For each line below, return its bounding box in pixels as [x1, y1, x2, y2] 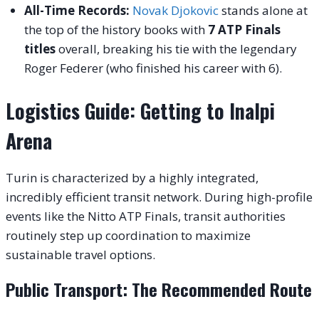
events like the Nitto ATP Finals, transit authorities [6, 207, 286, 224]
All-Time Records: [23, 2, 130, 19]
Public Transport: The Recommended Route [6, 276, 312, 302]
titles [23, 41, 56, 58]
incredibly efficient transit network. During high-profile [6, 188, 313, 205]
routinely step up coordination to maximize [6, 226, 251, 244]
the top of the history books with [23, 21, 208, 38]
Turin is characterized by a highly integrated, [6, 169, 258, 186]
